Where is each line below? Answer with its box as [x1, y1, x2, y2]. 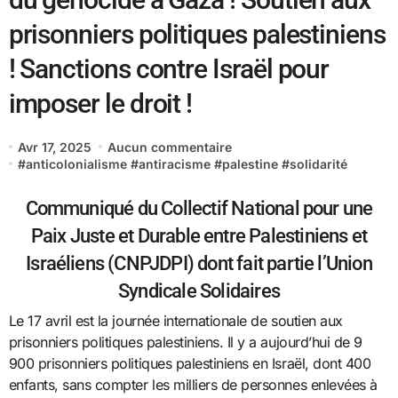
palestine [221, 155, 278, 171]
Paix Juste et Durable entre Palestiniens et [30, 223, 368, 247]
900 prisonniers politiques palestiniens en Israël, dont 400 [8, 354, 371, 372]
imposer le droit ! [8, 87, 193, 119]
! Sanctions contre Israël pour [8, 52, 330, 84]
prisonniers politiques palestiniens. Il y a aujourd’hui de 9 [8, 332, 362, 351]
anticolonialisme [25, 155, 127, 171]
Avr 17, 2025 [17, 139, 92, 155]
